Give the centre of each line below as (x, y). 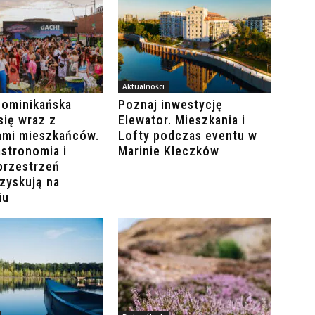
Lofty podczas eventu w (188, 136)
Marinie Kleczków (169, 151)
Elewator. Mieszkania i (182, 120)
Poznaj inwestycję (171, 105)
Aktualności (143, 87)
